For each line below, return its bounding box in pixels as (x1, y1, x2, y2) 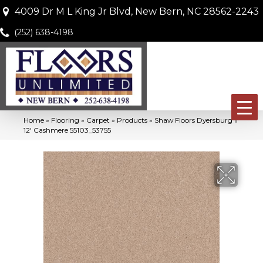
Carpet (86, 115, 110, 124)
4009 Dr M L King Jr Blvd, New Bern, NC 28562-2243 (15, 6, 259, 17)
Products (117, 115, 147, 124)
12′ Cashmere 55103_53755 (23, 125, 111, 134)
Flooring (51, 115, 79, 124)
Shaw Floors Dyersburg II (154, 115, 238, 124)
